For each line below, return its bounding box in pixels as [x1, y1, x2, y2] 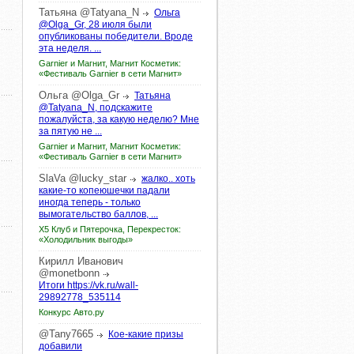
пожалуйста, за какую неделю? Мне [39, 114, 199, 125]
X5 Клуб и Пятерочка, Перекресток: [39, 224, 181, 234]
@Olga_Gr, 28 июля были [39, 19, 152, 30]
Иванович [77, 255, 123, 267]
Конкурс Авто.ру [39, 307, 104, 317]
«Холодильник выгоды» [39, 235, 133, 244]
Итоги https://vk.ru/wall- [39, 280, 138, 291]
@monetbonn [39, 267, 100, 279]
